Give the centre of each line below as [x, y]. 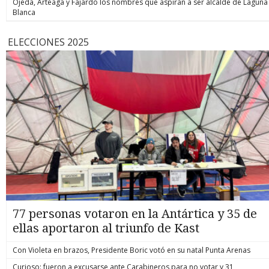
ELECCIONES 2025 [48, 42]
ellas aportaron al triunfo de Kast [106, 228]
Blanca [24, 12]
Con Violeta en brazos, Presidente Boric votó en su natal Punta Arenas [131, 250]
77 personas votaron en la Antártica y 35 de [135, 213]
